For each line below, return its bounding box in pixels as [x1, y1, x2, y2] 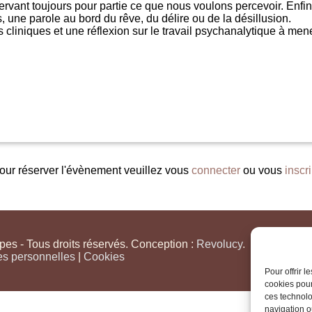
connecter [191, 164, 240, 177]
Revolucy [196, 238, 242, 251]
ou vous [240, 164, 285, 177]
